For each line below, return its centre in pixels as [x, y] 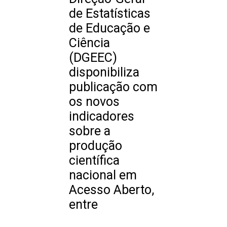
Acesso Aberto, [111, 190]
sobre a [90, 131]
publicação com [113, 87]
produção [96, 146]
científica [94, 161]
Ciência [89, 43]
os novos [94, 102]
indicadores [102, 117]
